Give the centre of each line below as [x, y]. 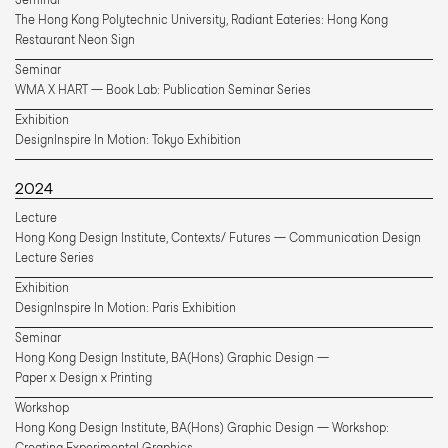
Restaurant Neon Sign [75, 39]
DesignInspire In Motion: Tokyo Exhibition [128, 139]
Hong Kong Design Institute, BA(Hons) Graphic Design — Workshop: [202, 427]
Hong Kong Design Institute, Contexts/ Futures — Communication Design [218, 237]
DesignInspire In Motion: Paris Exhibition [125, 307]
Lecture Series [54, 257]
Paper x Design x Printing [83, 377]
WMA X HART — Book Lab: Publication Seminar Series [163, 89]
